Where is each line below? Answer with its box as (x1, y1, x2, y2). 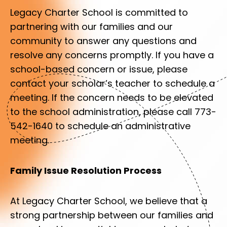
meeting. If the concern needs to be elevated (10, 91, 213, 104)
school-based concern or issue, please (10, 63, 187, 75)
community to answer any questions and (10, 34, 197, 47)
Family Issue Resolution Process (10, 164, 162, 177)
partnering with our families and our (10, 20, 173, 33)
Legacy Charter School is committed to (10, 6, 188, 19)
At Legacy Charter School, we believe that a (10, 195, 207, 207)
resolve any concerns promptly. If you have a (10, 49, 214, 61)
